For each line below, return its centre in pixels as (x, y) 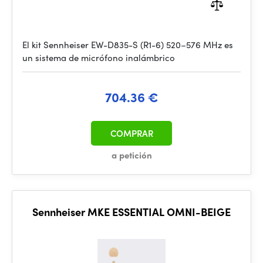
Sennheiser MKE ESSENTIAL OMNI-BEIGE (131, 212)
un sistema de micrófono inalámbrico (99, 58)
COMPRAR (131, 133)
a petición (131, 155)
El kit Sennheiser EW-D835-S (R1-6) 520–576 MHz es (128, 45)
